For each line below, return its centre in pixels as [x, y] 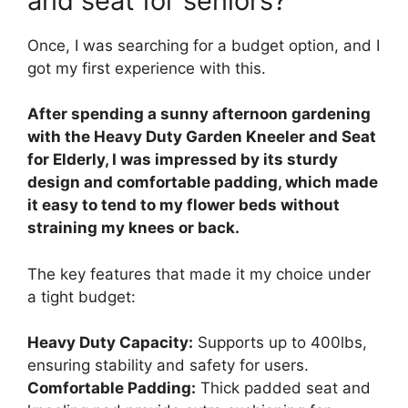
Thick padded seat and [283, 388]
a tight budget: [82, 296]
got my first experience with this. [147, 68]
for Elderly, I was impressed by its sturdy [183, 160]
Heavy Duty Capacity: [110, 343]
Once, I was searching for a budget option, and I [204, 45]
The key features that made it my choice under [199, 274]
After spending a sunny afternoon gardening [199, 114]
